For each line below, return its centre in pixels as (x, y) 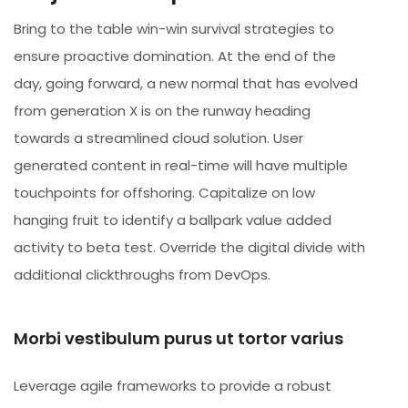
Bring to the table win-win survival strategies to (174, 28)
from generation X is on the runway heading (162, 110)
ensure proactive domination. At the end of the (175, 56)
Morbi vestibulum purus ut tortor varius (178, 338)
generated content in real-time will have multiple (181, 165)
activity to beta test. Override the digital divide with (189, 247)
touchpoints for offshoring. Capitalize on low (164, 192)
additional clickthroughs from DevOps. (142, 274)
